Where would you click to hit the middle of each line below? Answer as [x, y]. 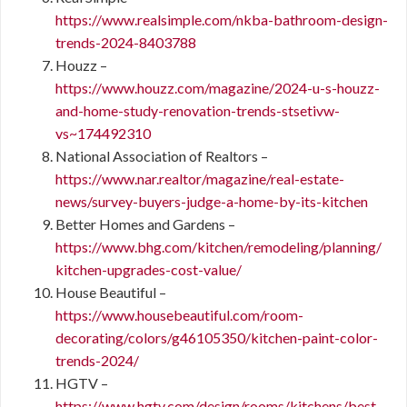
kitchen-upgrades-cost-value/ [149, 269]
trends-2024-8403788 [126, 42]
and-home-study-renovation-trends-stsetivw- [198, 110]
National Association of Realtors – [162, 156]
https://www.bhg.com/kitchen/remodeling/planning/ [218, 247]
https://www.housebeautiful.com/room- [179, 315]
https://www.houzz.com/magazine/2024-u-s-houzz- [218, 88]
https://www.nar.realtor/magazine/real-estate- [200, 179]
